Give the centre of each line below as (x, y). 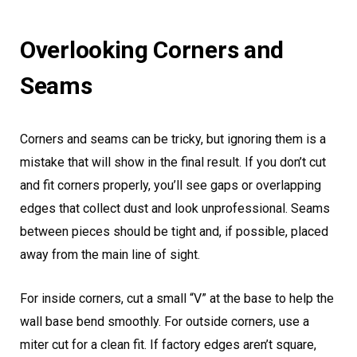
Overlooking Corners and (152, 50)
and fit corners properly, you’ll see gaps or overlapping (171, 186)
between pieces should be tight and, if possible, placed (174, 232)
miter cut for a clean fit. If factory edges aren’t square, (168, 345)
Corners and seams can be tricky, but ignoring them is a (173, 139)
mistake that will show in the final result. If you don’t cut (173, 163)
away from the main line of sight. (110, 255)
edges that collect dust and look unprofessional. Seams (175, 209)
